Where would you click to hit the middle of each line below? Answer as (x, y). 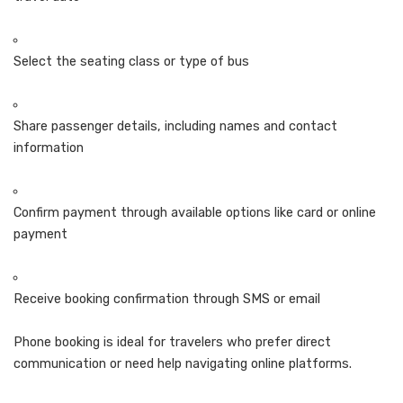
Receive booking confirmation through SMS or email (167, 299)
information (49, 148)
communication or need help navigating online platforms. (183, 363)
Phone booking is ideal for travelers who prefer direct (172, 342)
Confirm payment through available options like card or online (195, 212)
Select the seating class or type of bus (131, 61)
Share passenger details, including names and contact (175, 126)
